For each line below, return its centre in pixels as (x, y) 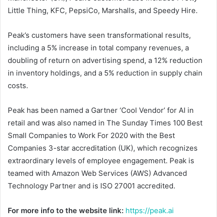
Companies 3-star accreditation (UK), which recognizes (103, 148)
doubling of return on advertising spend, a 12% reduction (105, 61)
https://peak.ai (150, 211)
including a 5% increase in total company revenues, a (98, 48)
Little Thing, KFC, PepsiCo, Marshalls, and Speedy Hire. (103, 11)
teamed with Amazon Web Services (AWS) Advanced (97, 173)
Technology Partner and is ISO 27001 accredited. (92, 186)
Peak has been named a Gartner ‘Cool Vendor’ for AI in (101, 110)
